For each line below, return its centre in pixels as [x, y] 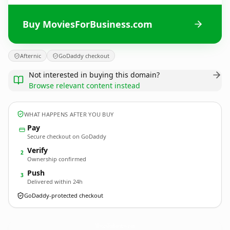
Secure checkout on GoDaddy [67, 136]
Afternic [31, 56]
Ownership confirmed [57, 159]
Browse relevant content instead [84, 85]
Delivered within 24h [55, 181]
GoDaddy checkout [84, 56]
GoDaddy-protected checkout [64, 195]
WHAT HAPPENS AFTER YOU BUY [69, 114]
